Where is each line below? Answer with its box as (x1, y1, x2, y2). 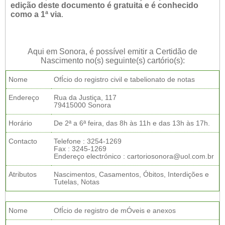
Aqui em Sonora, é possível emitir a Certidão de (28, 47, 197, 56)
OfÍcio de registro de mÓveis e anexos (54, 207, 176, 214)
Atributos (9, 171, 37, 178)
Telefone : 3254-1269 (54, 138, 122, 145)
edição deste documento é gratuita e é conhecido (11, 1, 198, 10)
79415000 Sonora (54, 101, 111, 109)
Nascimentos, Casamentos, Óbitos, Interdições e (54, 171, 209, 178)
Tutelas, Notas (54, 178, 99, 186)
